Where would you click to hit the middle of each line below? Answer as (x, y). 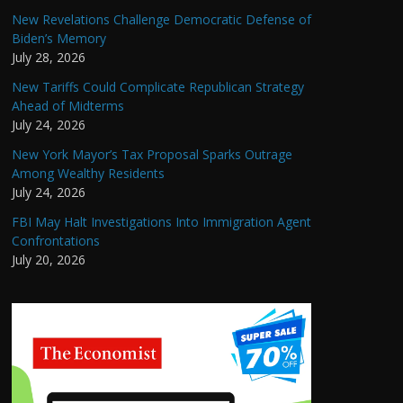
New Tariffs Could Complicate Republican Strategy (158, 86)
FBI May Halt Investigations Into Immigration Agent (161, 221)
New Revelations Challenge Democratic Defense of (161, 19)
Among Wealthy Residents (88, 173)
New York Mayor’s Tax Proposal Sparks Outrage (152, 154)
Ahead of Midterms (68, 105)
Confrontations (56, 240)
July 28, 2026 (49, 57)
